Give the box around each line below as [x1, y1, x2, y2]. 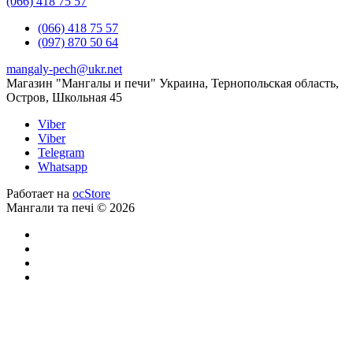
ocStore [72, 186, 110, 200]
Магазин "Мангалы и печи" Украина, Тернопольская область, [6, 76, 339, 90]
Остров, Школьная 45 [6, 90, 122, 104]
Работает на [6, 186, 72, 200]
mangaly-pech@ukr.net [6, 61, 122, 76]
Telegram [38, 145, 84, 159]
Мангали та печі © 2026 [6, 200, 135, 214]
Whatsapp [38, 159, 87, 173]
